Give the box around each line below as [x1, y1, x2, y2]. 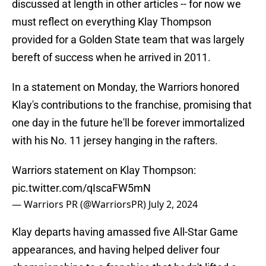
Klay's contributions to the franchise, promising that [12, 99, 252, 112]
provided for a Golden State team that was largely [12, 33, 245, 46]
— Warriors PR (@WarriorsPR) [12, 198, 148, 211]
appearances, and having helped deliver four [12, 243, 220, 256]
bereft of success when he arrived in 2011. [12, 51, 211, 64]
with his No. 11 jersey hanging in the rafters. [12, 134, 218, 147]
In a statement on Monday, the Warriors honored [12, 81, 239, 94]
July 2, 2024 [148, 198, 198, 211]
